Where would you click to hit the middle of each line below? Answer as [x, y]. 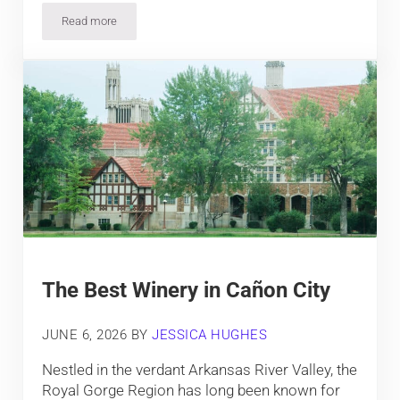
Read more [90, 21]
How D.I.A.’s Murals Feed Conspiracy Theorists [204, 26]
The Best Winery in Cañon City [187, 290]
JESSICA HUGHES [210, 335]
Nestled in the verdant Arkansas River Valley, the [200, 370]
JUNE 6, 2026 [85, 335]
